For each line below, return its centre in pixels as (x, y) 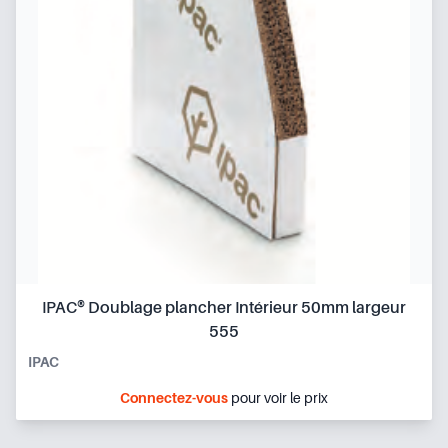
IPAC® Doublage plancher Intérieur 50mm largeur (224, 307)
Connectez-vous (174, 397)
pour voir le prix (278, 397)
